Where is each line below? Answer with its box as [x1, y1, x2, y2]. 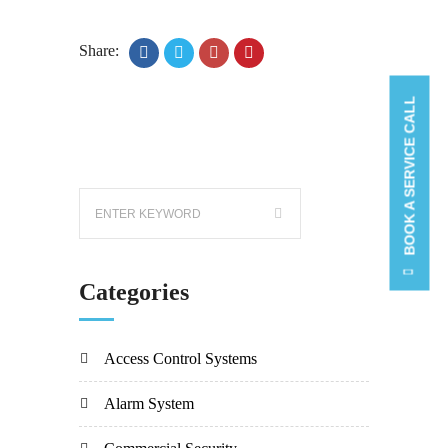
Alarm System [104, 395, 194, 412]
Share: [79, 42, 119, 59]
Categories [79, 279, 189, 305]
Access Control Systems [104, 350, 257, 367]
